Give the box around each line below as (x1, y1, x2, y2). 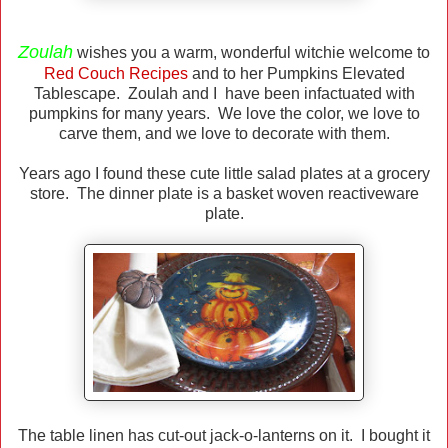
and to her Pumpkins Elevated (187, 65, 405, 83)
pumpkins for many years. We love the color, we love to (28, 105, 420, 123)
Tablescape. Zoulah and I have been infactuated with (33, 85, 415, 103)
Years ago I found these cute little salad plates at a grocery (18, 165, 430, 183)
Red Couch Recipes (43, 65, 188, 83)
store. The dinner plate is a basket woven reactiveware (29, 185, 419, 203)
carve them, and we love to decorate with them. (58, 125, 390, 143)
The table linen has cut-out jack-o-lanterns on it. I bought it (18, 427, 430, 445)
